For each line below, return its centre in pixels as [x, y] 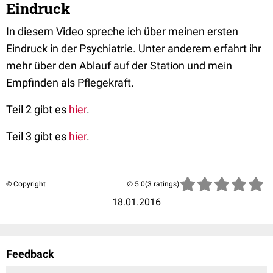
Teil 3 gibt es [37, 136]
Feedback [30, 254]
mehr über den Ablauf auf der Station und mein [119, 66]
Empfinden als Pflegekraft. [70, 83]
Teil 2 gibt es [37, 109]
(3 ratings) [162, 184]
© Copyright [26, 184]
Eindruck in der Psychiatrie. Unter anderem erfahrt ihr [134, 48]
